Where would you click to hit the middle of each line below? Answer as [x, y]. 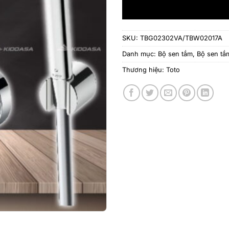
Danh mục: [140, 54]
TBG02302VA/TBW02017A [181, 38]
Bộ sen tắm [175, 54]
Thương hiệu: [144, 70]
